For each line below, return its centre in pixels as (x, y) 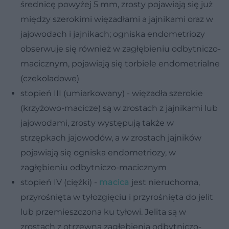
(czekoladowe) (50, 79)
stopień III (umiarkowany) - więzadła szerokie (112, 94)
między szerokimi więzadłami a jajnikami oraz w (117, 19)
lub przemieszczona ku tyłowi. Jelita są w (103, 212)
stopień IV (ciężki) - (60, 182)
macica (114, 182)
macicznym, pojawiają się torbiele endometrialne (120, 64)
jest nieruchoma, (165, 182)
